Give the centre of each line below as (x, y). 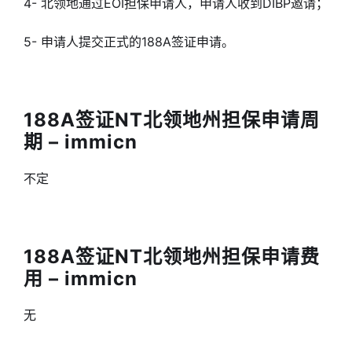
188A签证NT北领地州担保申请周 (172, 120)
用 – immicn (81, 279)
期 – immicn (81, 142)
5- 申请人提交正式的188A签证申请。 (129, 42)
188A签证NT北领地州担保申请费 (172, 257)
